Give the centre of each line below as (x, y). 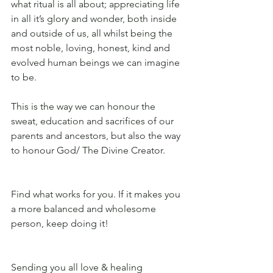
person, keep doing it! (60, 224)
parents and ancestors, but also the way (97, 136)
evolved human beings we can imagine (97, 63)
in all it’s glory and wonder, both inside (95, 19)
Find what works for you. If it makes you (97, 194)
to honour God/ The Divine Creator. (89, 151)
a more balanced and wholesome (85, 209)
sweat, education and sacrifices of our (94, 121)
